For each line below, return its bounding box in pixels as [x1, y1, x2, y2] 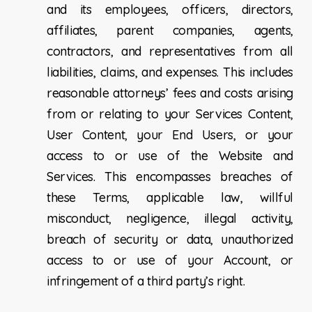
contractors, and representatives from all [46, 43, 294, 60]
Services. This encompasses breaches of [46, 169, 294, 185]
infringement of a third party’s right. [46, 273, 245, 290]
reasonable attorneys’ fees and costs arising [46, 85, 294, 102]
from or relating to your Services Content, [46, 106, 294, 123]
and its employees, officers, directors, [46, 1, 294, 18]
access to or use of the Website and [46, 148, 294, 164]
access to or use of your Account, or [46, 252, 294, 269]
